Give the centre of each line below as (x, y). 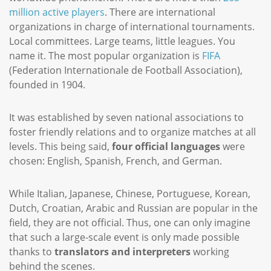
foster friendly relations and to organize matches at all (132, 132)
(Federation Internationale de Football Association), (126, 70)
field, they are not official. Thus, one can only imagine (130, 223)
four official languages (166, 146)
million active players (57, 12)
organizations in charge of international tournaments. (132, 27)
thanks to (32, 252)
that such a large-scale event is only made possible (124, 237)
